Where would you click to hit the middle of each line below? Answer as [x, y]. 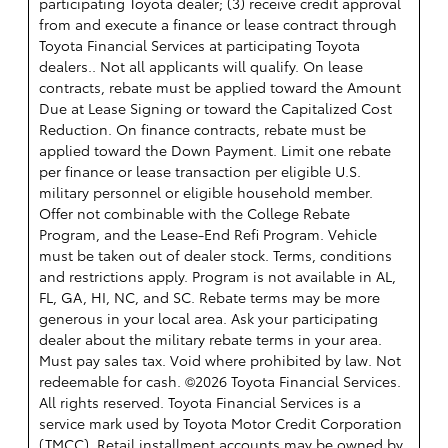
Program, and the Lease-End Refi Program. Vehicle [208, 233]
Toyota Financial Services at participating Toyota [199, 44]
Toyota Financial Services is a [264, 401]
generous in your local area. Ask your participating [208, 317]
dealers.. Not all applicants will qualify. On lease [201, 65]
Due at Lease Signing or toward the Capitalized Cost [215, 107]
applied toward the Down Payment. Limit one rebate [215, 149]
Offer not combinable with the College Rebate [194, 212]
